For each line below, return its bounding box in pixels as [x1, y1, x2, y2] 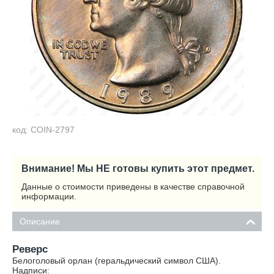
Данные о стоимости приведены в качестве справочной [21, 182, 245, 191]
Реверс [12, 243, 48, 255]
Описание [20, 217, 60, 226]
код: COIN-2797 [12, 125, 75, 135]
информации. [21, 191, 76, 201]
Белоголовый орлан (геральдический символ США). [12, 256, 221, 265]
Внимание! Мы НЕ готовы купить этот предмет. [21, 163, 254, 174]
